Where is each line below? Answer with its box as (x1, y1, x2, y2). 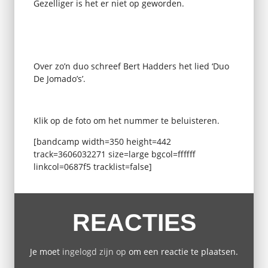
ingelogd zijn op (62, 246, 126, 258)
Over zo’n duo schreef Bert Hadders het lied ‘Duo (33, 60, 229, 72)
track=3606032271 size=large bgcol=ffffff (33, 148, 196, 160)
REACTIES (72, 208, 196, 236)
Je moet (30, 246, 62, 258)
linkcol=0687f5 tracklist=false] (33, 160, 152, 172)
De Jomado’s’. (33, 72, 86, 84)
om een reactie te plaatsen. (126, 246, 238, 258)
